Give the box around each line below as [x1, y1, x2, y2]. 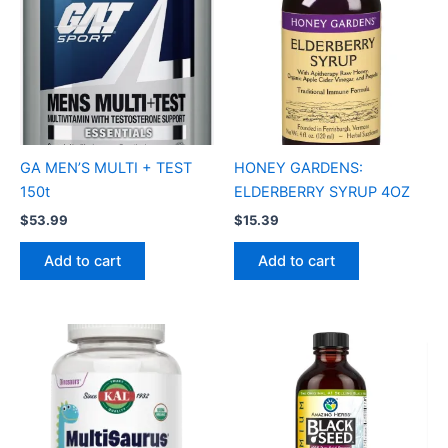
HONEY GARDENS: [234, 159, 363, 178]
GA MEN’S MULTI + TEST [20, 159, 192, 178]
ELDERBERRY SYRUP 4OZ [234, 183, 410, 202]
